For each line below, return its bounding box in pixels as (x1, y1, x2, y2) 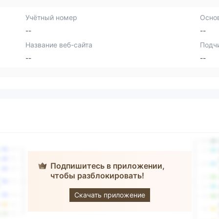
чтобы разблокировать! (50, 171, 144, 181)
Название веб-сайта (25, 40, 93, 49)
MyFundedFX (94, 176, 143, 187)
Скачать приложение (74, 191, 145, 199)
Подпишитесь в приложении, (50, 161, 165, 171)
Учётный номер (25, 13, 78, 22)
